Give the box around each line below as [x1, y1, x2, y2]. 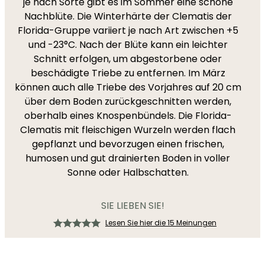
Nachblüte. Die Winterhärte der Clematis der [24, 9, 232, 23]
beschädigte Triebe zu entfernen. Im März [30, 66, 225, 80]
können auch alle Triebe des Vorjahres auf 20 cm [14, 80, 241, 94]
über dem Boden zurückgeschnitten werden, [24, 95, 231, 108]
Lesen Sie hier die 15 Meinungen [105, 218, 216, 228]
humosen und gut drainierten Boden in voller [25, 151, 230, 165]
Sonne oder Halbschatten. [67, 166, 189, 179]
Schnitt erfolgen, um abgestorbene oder [34, 52, 222, 66]
